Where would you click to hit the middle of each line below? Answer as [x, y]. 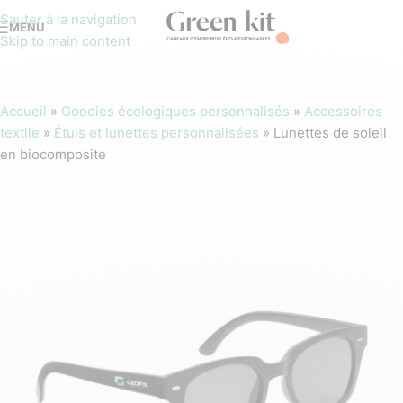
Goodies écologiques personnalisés [175, 111]
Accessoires [343, 111]
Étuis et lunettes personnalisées [157, 133]
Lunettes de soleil [330, 133]
